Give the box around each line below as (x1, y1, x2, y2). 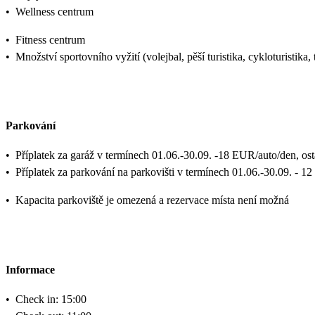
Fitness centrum (15, 33, 85, 46)
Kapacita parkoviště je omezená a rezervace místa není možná (15, 194, 289, 207)
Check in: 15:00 (15, 292, 86, 305)
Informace (6, 263, 55, 276)
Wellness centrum (15, 5, 94, 18)
